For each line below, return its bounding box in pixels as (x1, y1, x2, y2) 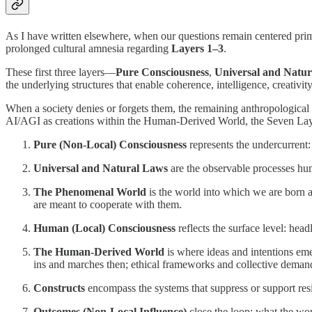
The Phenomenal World (33, 185, 146, 198)
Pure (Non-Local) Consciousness (33, 138, 189, 150)
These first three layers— (6, 65, 116, 78)
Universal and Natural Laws (33, 162, 168, 174)
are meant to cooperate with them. (33, 198, 182, 210)
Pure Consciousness (116, 65, 209, 78)
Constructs (33, 281, 85, 294)
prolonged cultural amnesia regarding (6, 42, 171, 54)
